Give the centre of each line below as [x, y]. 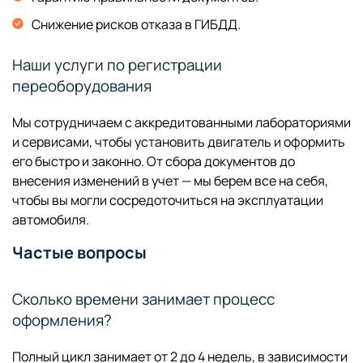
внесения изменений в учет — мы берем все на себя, [170, 181]
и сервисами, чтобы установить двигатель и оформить [179, 142]
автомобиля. [51, 220]
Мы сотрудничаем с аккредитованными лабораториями [181, 123]
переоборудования [82, 86]
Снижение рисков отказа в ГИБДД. [136, 25]
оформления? [62, 320]
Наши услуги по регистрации [117, 65]
